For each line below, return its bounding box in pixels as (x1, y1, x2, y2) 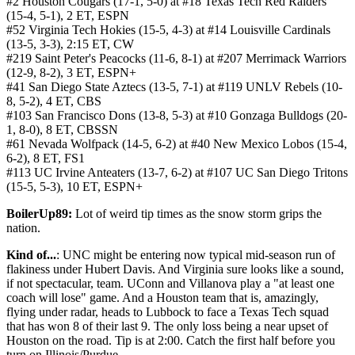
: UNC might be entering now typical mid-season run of (56, 248, 335, 262)
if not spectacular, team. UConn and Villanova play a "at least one (6, 277, 334, 291)
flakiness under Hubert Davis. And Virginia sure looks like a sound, (6, 262, 344, 277)
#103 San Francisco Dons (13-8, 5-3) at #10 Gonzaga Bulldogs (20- (6, 109, 347, 123)
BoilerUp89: (6, 207, 72, 221)
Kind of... (6, 248, 56, 262)
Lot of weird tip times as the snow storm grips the (72, 207, 322, 221)
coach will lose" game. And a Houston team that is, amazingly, (6, 291, 319, 305)
